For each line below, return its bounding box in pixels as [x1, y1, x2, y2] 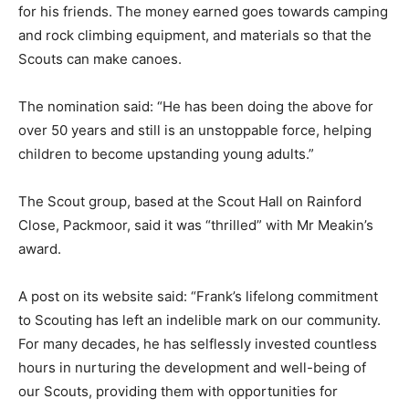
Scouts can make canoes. [18, 49, 182, 68]
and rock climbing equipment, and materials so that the [18, 26, 372, 44]
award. [18, 239, 61, 257]
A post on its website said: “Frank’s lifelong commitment [18, 287, 378, 305]
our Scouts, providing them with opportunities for [18, 382, 338, 400]
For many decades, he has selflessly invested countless [18, 334, 377, 352]
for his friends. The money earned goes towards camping [18, 2, 388, 20]
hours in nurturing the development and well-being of [18, 358, 366, 376]
